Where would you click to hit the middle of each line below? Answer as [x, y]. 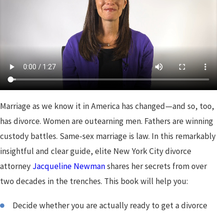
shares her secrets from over [156, 166]
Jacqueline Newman [69, 166]
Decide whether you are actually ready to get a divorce [110, 206]
